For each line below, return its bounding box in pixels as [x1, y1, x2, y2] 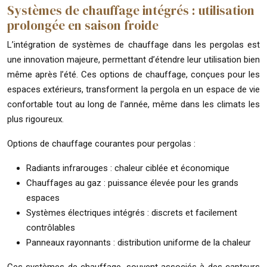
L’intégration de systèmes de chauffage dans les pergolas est [7, 39, 260, 50]
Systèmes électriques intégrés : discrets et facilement [26, 207, 237, 218]
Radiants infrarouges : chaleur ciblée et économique [26, 162, 229, 173]
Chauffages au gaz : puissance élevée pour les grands [26, 177, 238, 188]
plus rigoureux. [7, 113, 64, 125]
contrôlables [26, 222, 75, 233]
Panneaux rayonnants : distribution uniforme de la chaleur [26, 237, 251, 248]
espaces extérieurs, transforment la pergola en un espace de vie [7, 83, 260, 95]
